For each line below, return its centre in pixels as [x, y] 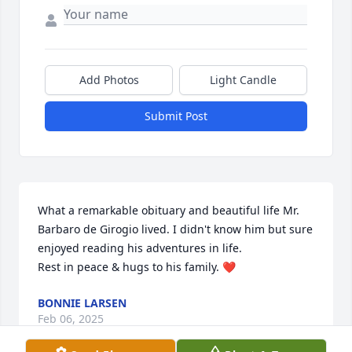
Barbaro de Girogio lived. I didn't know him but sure [175, 229]
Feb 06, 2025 [71, 319]
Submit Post [176, 116]
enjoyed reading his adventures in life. [141, 248]
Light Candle [243, 80]
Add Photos [109, 80]
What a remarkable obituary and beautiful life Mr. [169, 211]
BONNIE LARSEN [82, 303]
